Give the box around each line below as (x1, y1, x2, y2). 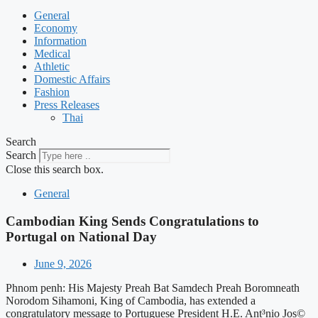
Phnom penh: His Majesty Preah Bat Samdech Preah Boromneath (6, 282, 300, 295)
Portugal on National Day (6, 229, 157, 244)
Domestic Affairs (34, 73, 110, 85)
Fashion (34, 86, 70, 98)
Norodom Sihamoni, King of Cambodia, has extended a (6, 295, 256, 307)
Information (34, 35, 87, 47)
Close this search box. (6, 163, 104, 175)
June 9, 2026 (34, 258, 92, 270)
